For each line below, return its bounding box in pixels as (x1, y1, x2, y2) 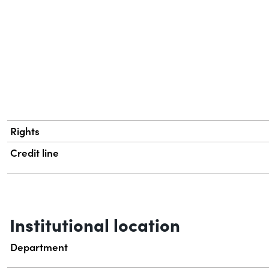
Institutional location (10, 212, 180, 237)
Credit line (10, 145, 59, 160)
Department (10, 240, 68, 255)
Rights (10, 124, 40, 139)
